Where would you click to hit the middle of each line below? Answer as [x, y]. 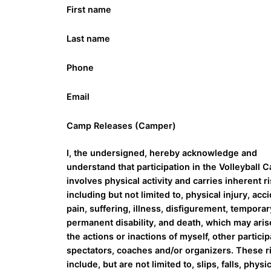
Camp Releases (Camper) [122, 126]
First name [89, 10]
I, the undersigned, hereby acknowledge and [162, 153]
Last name [89, 39]
